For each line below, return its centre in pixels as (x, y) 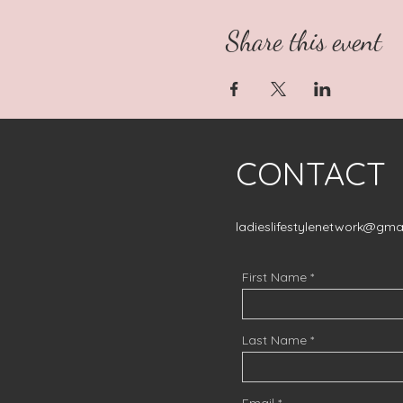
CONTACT (315, 173)
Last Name (274, 340)
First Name (274, 277)
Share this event (304, 40)
